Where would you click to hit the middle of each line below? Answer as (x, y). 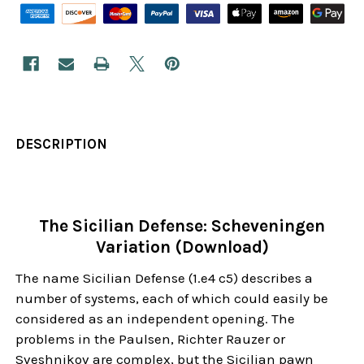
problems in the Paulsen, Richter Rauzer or (151, 338)
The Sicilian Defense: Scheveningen (182, 225)
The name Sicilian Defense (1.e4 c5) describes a (165, 277)
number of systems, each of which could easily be (172, 298)
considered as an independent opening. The (156, 318)
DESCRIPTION (62, 143)
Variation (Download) (182, 247)
